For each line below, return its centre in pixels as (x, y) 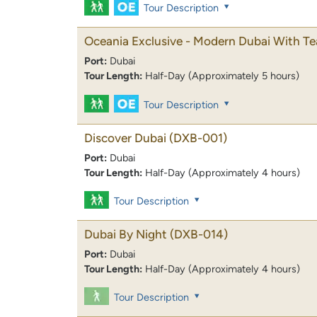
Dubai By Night (126, 234)
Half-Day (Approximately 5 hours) (222, 76)
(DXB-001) (198, 138)
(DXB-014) (199, 234)
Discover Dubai (125, 138)
